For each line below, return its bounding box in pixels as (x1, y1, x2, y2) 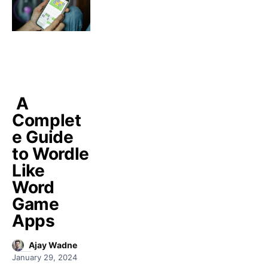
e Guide (12, 127, 74, 147)
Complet (12, 110, 81, 130)
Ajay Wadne (29, 240, 77, 250)
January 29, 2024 (12, 252, 77, 262)
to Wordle (12, 144, 89, 164)
